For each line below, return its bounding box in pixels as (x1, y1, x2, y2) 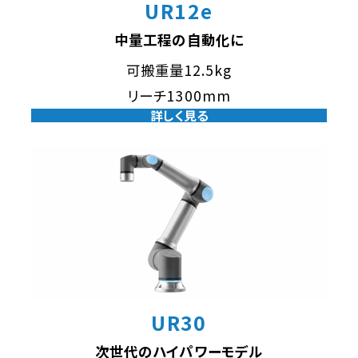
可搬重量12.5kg (125, 59, 233, 80)
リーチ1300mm (127, 85, 231, 105)
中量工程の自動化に (114, 30, 244, 50)
